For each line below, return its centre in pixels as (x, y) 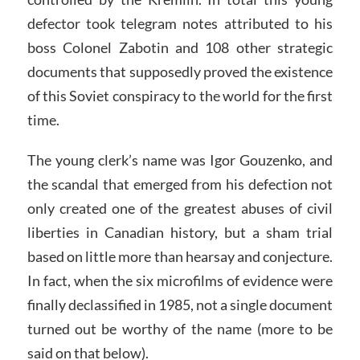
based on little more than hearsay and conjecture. (180, 256)
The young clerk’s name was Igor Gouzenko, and (180, 160)
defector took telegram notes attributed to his (180, 24)
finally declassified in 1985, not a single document (180, 304)
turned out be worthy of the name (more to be (180, 328)
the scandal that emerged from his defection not (180, 184)
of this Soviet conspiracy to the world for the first (180, 96)
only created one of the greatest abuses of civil (180, 208)
